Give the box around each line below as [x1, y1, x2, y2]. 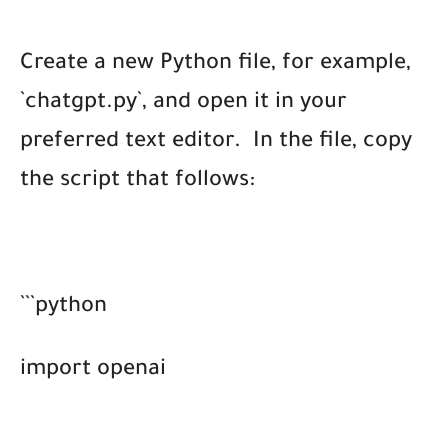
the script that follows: [20, 170, 255, 195]
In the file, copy [253, 131, 412, 156]
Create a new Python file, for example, [20, 53, 411, 78]
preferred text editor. [20, 131, 253, 156]
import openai [20, 359, 166, 384]
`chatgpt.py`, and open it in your [20, 92, 347, 117]
